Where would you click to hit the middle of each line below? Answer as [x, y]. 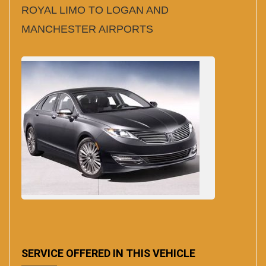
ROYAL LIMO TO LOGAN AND [95, 10]
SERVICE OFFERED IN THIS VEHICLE [108, 254]
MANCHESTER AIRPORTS [87, 29]
